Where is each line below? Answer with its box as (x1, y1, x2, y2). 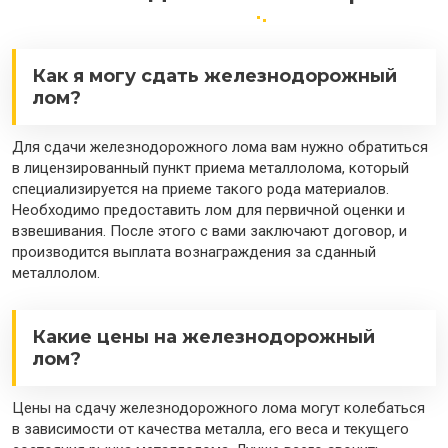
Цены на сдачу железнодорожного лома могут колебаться (12, 399, 425, 418)
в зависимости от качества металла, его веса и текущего (12, 420, 409, 439)
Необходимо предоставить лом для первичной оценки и (12, 201, 405, 220)
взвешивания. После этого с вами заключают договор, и (12, 222, 407, 241)
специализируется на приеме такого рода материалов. (12, 180, 389, 199)
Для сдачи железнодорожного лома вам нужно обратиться (12, 138, 428, 157)
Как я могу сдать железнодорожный (32, 65, 397, 88)
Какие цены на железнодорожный (32, 326, 375, 349)
